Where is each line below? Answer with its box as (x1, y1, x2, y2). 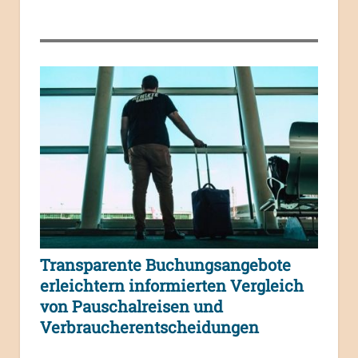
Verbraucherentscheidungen (40, 316, 259, 337)
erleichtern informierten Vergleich (40, 274, 304, 296)
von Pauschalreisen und (40, 295, 223, 316)
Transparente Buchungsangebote (40, 253, 291, 275)
